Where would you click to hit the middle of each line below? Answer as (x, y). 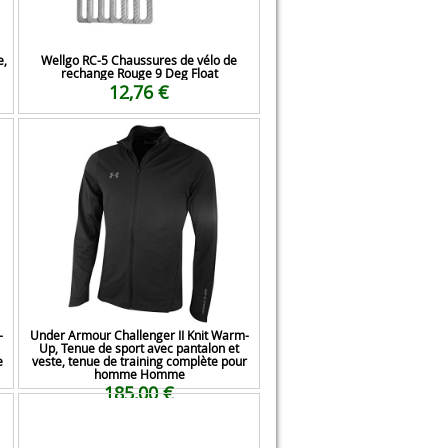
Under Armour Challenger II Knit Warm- (139, 335)
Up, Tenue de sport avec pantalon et (139, 348)
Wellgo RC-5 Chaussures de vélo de (139, 60)
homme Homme (139, 374)
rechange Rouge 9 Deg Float (139, 73)
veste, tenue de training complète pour (139, 361)
